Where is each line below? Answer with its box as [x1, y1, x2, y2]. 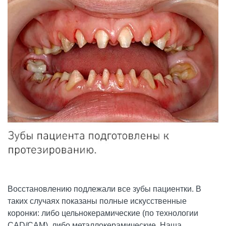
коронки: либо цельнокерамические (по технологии [8, 208, 198, 217]
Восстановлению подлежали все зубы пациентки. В [8, 184, 201, 193]
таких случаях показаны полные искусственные [8, 196, 187, 205]
